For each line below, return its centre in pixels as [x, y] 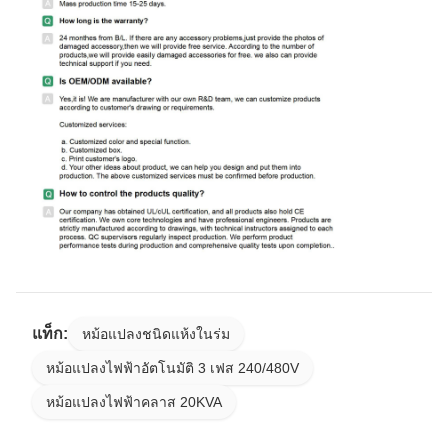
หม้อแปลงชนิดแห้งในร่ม [156, 333]
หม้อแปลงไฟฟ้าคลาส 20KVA [134, 401]
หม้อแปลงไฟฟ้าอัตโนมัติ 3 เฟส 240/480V [172, 367]
